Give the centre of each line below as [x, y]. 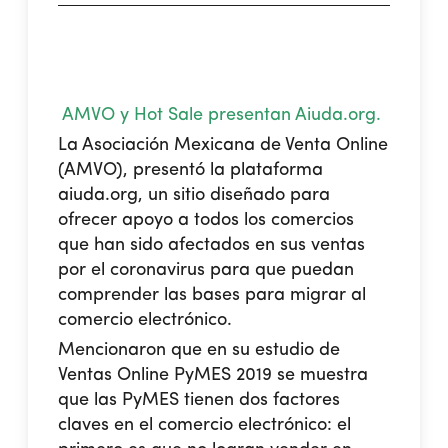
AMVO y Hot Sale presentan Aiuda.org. [223, 114]
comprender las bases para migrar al [212, 294]
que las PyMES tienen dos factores [199, 399]
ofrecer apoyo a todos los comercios [206, 219]
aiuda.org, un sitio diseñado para [194, 194]
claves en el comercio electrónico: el [205, 424]
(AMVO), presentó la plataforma [191, 169]
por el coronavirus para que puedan [206, 269]
